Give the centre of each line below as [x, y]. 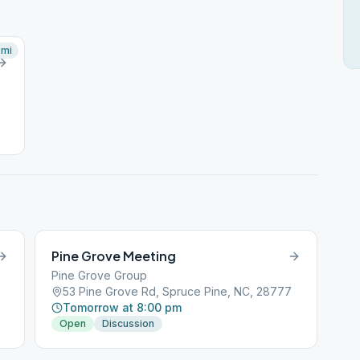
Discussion [129, 323]
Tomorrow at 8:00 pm [123, 307]
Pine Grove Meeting [114, 256]
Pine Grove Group [100, 275]
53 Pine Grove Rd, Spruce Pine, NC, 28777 [178, 291]
